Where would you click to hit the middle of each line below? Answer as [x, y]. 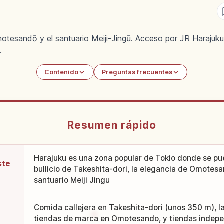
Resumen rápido [112, 125]
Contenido [62, 72]
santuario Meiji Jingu [72, 180]
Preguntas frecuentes [137, 72]
